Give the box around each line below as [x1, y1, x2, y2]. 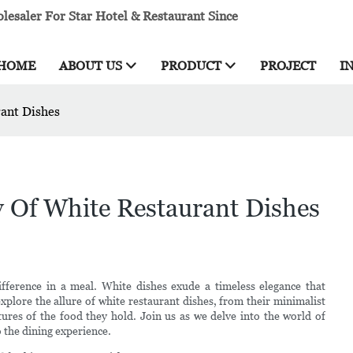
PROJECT [260, 58, 316, 73]
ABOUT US [59, 58, 122, 73]
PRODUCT [161, 58, 221, 73]
